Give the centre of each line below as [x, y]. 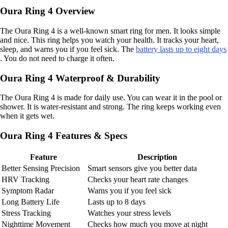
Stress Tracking [26, 213]
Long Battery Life [31, 202]
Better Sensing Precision [41, 168]
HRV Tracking [25, 179]
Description [157, 157]
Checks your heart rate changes [138, 179]
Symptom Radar [28, 190]
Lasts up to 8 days [117, 202]
